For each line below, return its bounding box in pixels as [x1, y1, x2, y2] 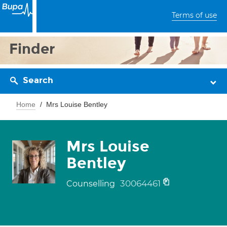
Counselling [66, 179, 117, 188]
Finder [9, 40, 55, 58]
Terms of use [172, 11, 217, 20]
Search [23, 75, 53, 86]
